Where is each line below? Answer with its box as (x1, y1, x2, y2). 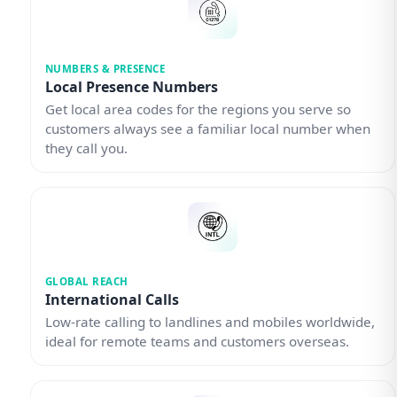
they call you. (44, 138, 128, 157)
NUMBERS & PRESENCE (44, 61, 166, 75)
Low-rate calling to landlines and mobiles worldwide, (44, 313, 375, 331)
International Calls (44, 290, 179, 310)
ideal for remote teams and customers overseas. (44, 332, 349, 351)
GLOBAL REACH (44, 274, 128, 288)
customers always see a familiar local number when (44, 119, 370, 137)
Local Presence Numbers (44, 76, 218, 97)
